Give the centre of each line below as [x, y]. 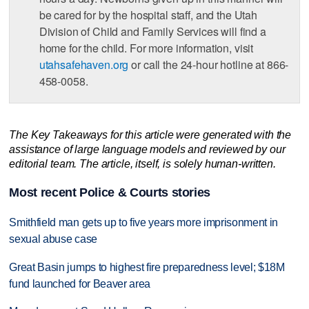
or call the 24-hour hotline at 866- [209, 65]
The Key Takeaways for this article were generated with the [150, 135]
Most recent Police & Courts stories [110, 192]
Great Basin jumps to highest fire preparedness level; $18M [147, 267]
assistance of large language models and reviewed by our [147, 149]
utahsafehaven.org [84, 65]
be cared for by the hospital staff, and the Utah [148, 15]
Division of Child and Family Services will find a [152, 32]
